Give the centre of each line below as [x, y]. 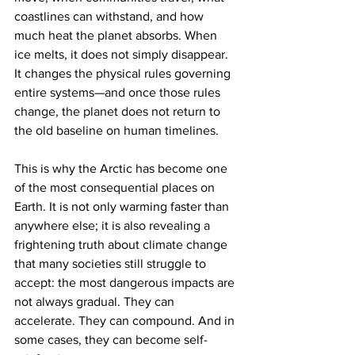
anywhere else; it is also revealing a [114, 226]
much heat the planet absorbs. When [117, 36]
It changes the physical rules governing [124, 74]
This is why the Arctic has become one [122, 169]
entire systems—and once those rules [119, 93]
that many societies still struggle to [112, 264]
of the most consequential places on [116, 188]
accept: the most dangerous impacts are [126, 283]
